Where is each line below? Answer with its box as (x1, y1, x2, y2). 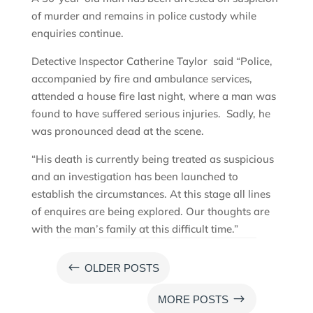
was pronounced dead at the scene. (31, 124, 204, 138)
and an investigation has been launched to (31, 169, 238, 183)
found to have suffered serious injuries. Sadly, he (31, 106, 270, 120)
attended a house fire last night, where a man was (31, 89, 276, 103)
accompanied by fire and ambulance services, (31, 71, 252, 85)
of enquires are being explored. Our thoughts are (31, 204, 270, 218)
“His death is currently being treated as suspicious (31, 152, 274, 166)
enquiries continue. (31, 26, 124, 40)
